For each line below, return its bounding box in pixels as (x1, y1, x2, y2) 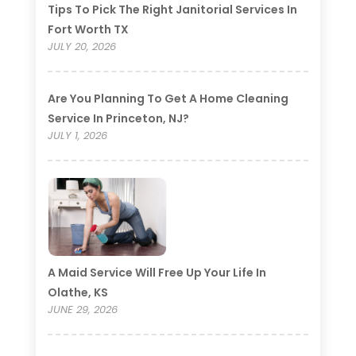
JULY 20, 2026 (47, 39, 116, 55)
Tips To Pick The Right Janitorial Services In (47, 2, 297, 18)
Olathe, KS (47, 284, 108, 301)
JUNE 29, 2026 (47, 302, 118, 318)
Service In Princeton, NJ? (47, 110, 189, 127)
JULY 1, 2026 (47, 128, 107, 144)
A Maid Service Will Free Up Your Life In (47, 265, 266, 281)
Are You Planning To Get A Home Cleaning (47, 91, 288, 107)
